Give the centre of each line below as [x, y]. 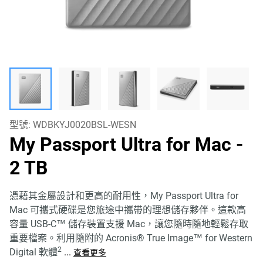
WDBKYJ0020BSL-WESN [85, 125]
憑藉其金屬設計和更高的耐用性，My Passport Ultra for [124, 196]
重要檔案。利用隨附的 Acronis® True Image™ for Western [131, 238]
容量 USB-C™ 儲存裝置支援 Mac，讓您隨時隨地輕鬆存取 [129, 224]
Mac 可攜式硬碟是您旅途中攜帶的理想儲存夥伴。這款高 [128, 210]
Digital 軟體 [33, 252]
